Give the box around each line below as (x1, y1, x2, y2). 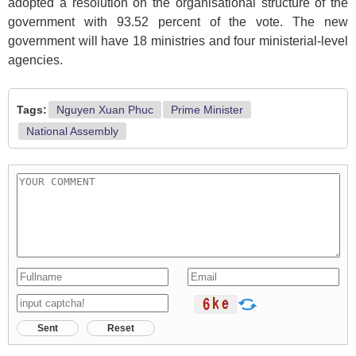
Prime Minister (171, 103, 243, 116)
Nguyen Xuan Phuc (56, 103, 153, 116)
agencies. (8, 53, 63, 67)
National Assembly (26, 125, 118, 137)
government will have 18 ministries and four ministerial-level (8, 34, 348, 48)
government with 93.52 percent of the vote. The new (8, 15, 348, 29)
